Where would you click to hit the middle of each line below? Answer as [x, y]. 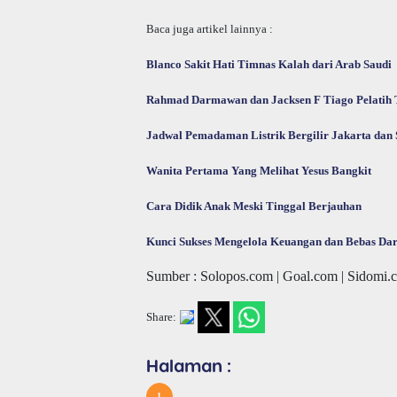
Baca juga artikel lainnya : [209, 28]
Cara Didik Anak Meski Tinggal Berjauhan [253, 206]
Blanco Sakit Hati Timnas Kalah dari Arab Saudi [269, 64]
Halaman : [188, 365]
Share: [161, 317]
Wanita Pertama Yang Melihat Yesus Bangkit [258, 170]
